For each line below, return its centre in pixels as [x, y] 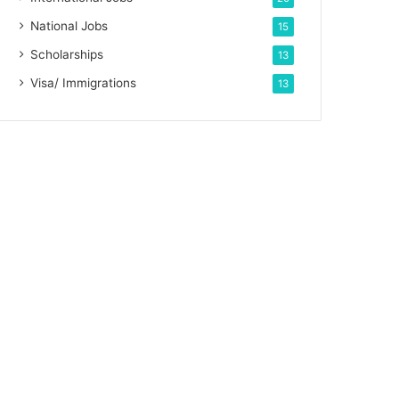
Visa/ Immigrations [84, 83]
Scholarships [67, 54]
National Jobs [69, 26]
